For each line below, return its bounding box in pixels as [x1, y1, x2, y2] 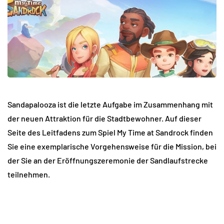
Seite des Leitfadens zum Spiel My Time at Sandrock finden [7, 127, 213, 137]
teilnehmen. [7, 169, 50, 179]
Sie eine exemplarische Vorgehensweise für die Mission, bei [7, 141, 216, 151]
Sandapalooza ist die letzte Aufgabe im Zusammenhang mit [7, 99, 213, 109]
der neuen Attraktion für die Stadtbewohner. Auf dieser [7, 113, 201, 123]
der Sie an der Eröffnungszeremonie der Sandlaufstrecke [7, 155, 208, 165]
